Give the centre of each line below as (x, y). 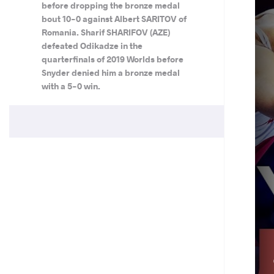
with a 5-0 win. (71, 86)
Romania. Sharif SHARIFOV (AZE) (106, 32)
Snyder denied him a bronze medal (110, 72)
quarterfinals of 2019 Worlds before (112, 59)
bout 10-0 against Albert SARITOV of (114, 19)
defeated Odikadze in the (92, 46)
